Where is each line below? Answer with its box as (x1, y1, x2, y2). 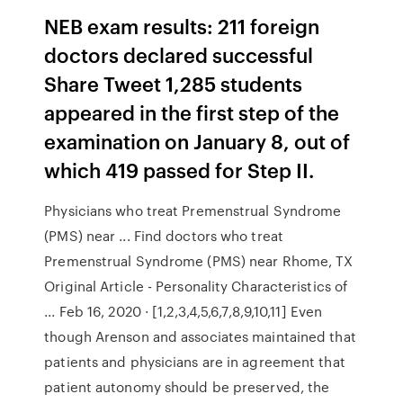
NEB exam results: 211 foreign (44, 12, 320, 40)
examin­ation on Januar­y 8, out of (44, 127, 351, 155)
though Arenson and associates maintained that (44, 327, 356, 346)
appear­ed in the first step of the (44, 98, 340, 126)
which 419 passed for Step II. (44, 156, 315, 184)
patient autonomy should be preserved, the (44, 377, 330, 397)
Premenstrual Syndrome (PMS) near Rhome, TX (44, 251, 354, 271)
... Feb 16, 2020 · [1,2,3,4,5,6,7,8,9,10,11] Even (44, 301, 323, 321)
